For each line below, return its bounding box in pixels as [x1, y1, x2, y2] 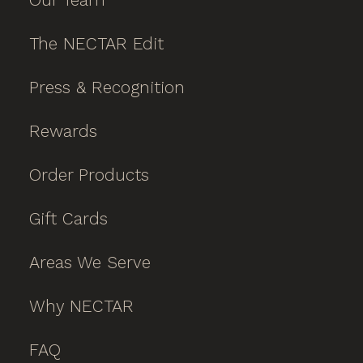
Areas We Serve [29, 252, 151, 272]
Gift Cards [29, 208, 108, 228]
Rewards [29, 121, 97, 141]
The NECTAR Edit [29, 33, 164, 53]
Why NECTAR [29, 296, 134, 316]
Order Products [29, 164, 149, 185]
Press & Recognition [29, 77, 185, 97]
